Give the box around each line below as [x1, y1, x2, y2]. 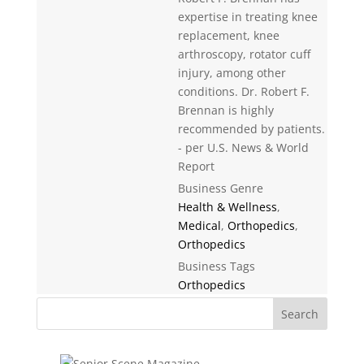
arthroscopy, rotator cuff [177, 46, 310, 62]
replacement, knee [177, 28, 279, 43]
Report [177, 158, 214, 174]
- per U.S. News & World [177, 140, 309, 155]
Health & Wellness [177, 199, 277, 214]
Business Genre [177, 180, 263, 196]
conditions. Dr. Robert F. [177, 84, 310, 99]
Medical [177, 218, 221, 233]
